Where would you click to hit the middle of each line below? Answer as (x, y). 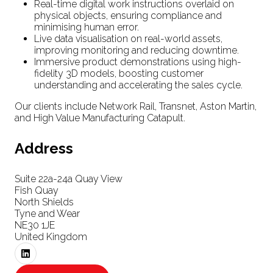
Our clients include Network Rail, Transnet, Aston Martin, (136, 106)
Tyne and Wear (47, 213)
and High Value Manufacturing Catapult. (100, 118)
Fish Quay (37, 190)
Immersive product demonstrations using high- (138, 62)
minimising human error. (87, 27)
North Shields (44, 202)
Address (44, 148)
